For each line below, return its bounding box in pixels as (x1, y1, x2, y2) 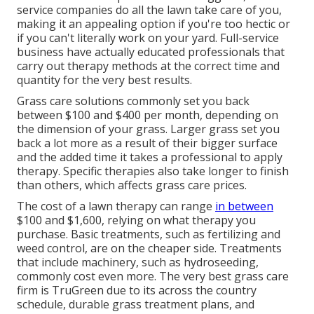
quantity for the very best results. (17, 72, 192, 88)
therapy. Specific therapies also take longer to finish (17, 163, 289, 179)
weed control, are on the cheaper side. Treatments (17, 240, 282, 257)
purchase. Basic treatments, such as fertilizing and (17, 226, 280, 243)
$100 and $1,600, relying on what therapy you (17, 212, 256, 228)
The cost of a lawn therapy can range (17, 198, 215, 214)
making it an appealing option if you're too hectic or (17, 16, 290, 32)
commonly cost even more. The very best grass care (17, 268, 289, 285)
